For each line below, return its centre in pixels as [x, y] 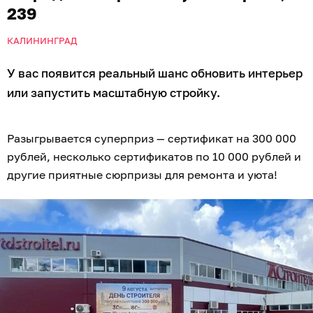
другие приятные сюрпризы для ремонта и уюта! [142, 175]
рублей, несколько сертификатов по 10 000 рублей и [154, 157]
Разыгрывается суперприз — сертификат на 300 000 [152, 139]
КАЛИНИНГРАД [42, 41]
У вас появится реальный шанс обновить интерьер [155, 73]
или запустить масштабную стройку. [114, 93]
